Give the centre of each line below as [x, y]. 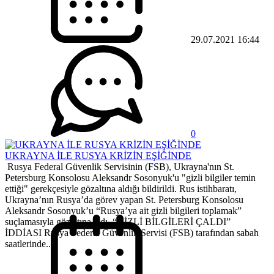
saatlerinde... [29, 244]
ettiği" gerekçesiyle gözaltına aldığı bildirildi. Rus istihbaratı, [121, 189]
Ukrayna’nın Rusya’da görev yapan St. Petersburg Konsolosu [124, 200]
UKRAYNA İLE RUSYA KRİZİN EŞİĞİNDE [98, 156]
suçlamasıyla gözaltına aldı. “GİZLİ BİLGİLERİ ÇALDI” [118, 222]
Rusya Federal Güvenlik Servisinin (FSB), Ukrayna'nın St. [120, 167]
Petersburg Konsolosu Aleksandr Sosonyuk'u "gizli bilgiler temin [130, 178]
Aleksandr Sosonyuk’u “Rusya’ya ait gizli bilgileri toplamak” [123, 211]
